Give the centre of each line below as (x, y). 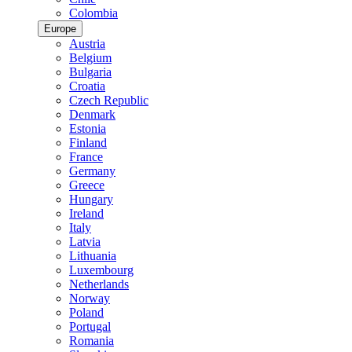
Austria (87, 43)
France (86, 156)
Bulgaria (90, 71)
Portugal (90, 326)
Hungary (91, 199)
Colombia (93, 13)
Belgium (90, 57)
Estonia (88, 128)
